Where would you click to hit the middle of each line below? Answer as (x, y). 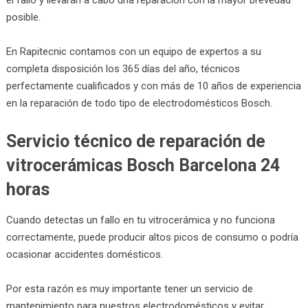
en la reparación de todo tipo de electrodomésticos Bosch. (139, 103)
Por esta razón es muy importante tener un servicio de (129, 288)
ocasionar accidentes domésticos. (84, 254)
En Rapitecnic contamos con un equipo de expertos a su (133, 51)
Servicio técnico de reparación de (135, 141)
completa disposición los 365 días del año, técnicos (123, 68)
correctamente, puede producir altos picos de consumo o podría (152, 237)
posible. (23, 17)
